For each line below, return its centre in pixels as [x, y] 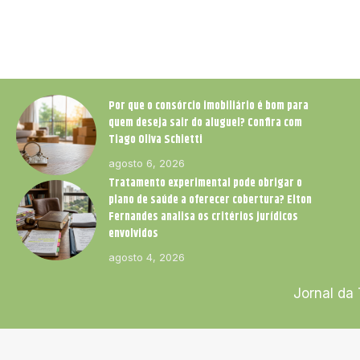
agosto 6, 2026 [147, 163]
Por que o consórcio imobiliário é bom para [209, 106]
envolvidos [133, 233]
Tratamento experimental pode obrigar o [205, 183]
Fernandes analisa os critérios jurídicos [203, 217]
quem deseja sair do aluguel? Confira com [205, 123]
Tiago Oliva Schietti [155, 139]
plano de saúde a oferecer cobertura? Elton [210, 200]
